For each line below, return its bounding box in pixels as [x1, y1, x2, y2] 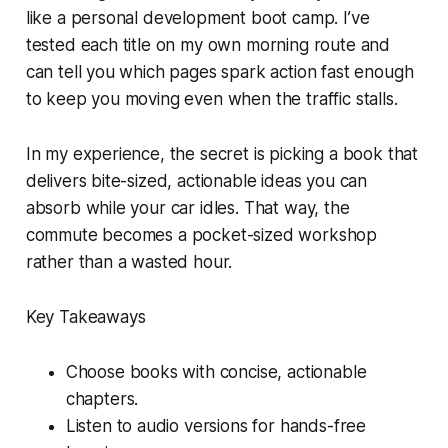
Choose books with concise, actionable [65, 361, 367, 382]
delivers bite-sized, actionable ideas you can [25, 170, 368, 191]
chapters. [65, 388, 139, 409]
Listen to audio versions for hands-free [65, 415, 367, 436]
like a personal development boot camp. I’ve [25, 7, 370, 28]
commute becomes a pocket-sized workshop [25, 224, 378, 245]
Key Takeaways [25, 306, 146, 327]
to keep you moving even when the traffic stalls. [25, 88, 398, 109]
